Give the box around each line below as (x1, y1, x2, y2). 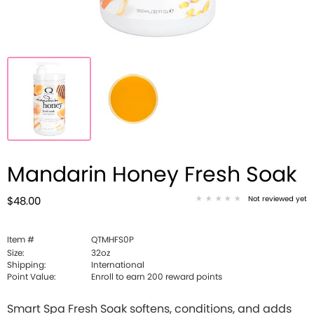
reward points (163, 273, 222, 281)
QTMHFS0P (91, 235, 134, 244)
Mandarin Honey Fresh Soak (7, 165, 296, 186)
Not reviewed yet (248, 196, 307, 203)
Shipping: (7, 261, 46, 269)
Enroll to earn (91, 273, 147, 281)
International (91, 261, 144, 269)
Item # (7, 235, 34, 244)
